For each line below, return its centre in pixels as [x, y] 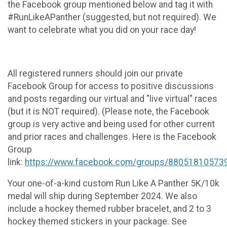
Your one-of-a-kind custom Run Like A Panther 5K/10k [113, 184]
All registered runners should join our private [95, 73]
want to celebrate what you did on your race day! [102, 30]
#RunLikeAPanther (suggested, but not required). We [112, 17]
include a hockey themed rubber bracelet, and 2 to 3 [109, 209]
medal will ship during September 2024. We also [102, 196]
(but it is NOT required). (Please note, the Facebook [108, 111]
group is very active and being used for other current [111, 124]
